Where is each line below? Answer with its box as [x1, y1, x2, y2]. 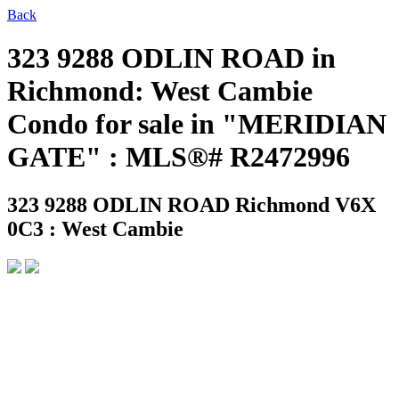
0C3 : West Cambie [7, 216, 183, 240]
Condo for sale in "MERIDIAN [7, 108, 387, 141]
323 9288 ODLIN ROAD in [7, 42, 336, 75]
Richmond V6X [235, 192, 376, 216]
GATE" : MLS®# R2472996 [7, 141, 350, 174]
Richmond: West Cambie [7, 75, 313, 108]
